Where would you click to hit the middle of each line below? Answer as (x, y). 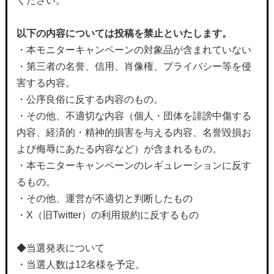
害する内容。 (46, 83)
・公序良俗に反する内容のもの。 (90, 99)
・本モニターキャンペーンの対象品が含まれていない (134, 50)
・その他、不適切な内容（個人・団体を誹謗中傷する (134, 116)
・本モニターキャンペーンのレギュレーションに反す (134, 165)
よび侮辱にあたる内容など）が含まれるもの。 (119, 149)
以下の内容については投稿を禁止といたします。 (124, 33)
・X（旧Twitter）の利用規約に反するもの (107, 215)
